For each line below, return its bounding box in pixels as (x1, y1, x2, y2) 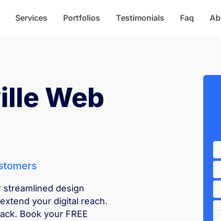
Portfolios (63, 13, 100, 23)
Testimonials (115, 13, 164, 23)
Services (15, 13, 47, 23)
